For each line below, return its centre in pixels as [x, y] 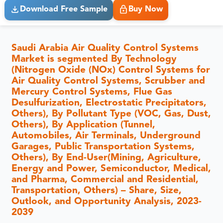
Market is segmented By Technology [94, 59]
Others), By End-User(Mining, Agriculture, [107, 158]
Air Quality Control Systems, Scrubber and [109, 81]
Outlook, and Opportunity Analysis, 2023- [107, 202]
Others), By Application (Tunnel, [84, 125]
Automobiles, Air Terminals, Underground [106, 136]
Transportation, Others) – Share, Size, [97, 191]
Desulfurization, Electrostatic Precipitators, [109, 103]
